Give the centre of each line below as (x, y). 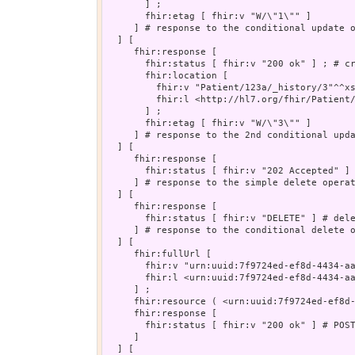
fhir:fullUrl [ (159, 254)
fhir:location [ (167, 75)
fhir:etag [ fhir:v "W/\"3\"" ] (209, 123)
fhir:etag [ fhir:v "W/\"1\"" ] (209, 16)
